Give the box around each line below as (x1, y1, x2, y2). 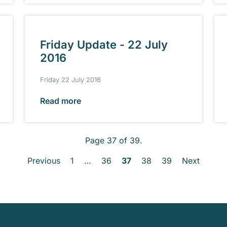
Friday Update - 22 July (40, 38, 168, 52)
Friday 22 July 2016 (40, 75, 101, 84)
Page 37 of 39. (85, 135, 142, 146)
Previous (27, 156, 60, 166)
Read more (40, 96, 82, 106)
